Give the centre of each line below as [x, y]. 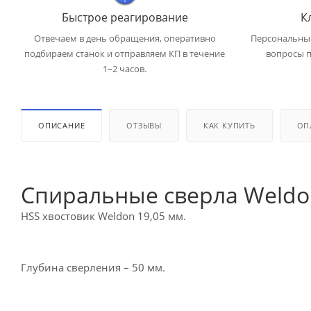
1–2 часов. [125, 69]
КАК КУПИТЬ [229, 125]
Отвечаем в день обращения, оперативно [125, 38]
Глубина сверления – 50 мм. [93, 267]
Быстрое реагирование [125, 17]
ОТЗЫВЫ [144, 125]
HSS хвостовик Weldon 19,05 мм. [103, 216]
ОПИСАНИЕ [62, 125]
